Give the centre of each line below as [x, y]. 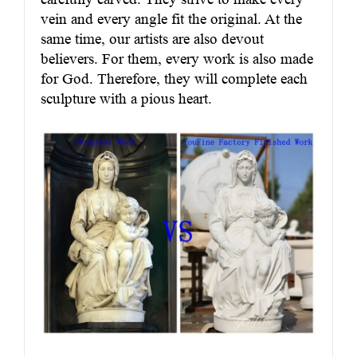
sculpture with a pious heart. [126, 99]
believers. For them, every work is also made [177, 59]
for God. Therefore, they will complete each [174, 79]
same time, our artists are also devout [152, 39]
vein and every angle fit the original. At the [171, 19]
